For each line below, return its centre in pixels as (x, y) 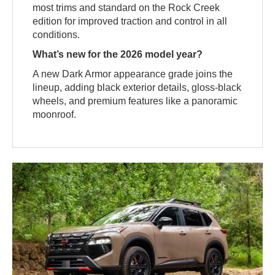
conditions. (56, 35)
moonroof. (55, 115)
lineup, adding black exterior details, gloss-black (137, 88)
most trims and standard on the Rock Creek (126, 8)
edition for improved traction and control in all (130, 21)
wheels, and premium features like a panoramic (135, 101)
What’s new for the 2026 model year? (118, 55)
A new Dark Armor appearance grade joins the (133, 74)
